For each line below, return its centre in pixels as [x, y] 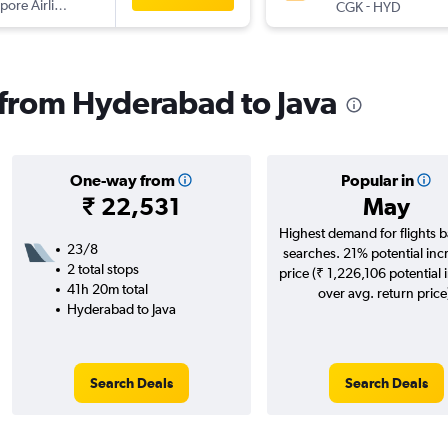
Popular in [377, 180]
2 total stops [102, 269]
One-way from [122, 180]
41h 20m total [107, 289]
